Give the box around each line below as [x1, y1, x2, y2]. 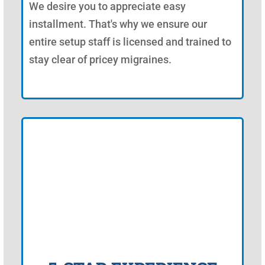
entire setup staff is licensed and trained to [29, 35, 231, 48]
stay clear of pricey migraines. [29, 53, 172, 66]
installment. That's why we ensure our [29, 17, 207, 30]
